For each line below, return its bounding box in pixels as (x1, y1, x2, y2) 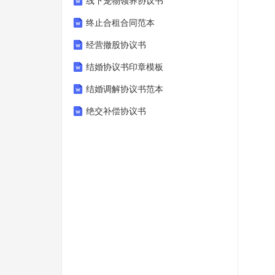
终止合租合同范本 (86, 18, 155, 28)
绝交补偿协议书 (86, 107, 146, 116)
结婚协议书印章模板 (86, 63, 163, 72)
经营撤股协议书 (86, 41, 146, 50)
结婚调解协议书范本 (86, 85, 163, 94)
